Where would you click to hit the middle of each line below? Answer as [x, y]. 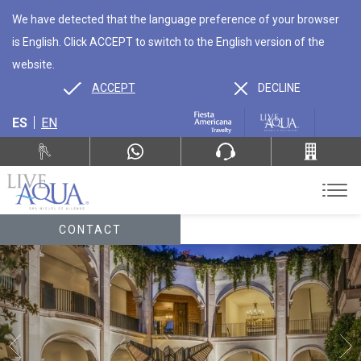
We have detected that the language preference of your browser [176, 19]
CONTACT [90, 230]
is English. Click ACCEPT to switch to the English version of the [168, 42]
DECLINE [280, 88]
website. [33, 64]
